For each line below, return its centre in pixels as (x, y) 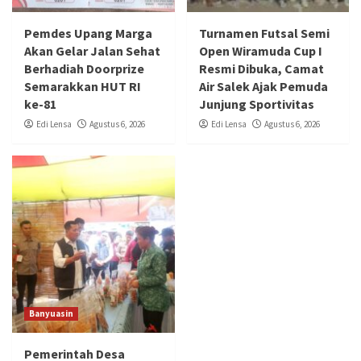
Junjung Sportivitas (256, 104)
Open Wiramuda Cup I (260, 50)
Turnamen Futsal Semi (264, 33)
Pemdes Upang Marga (88, 33)
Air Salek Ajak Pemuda (263, 86)
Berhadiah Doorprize (84, 68)
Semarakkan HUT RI (83, 86)
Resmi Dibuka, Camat (261, 68)
